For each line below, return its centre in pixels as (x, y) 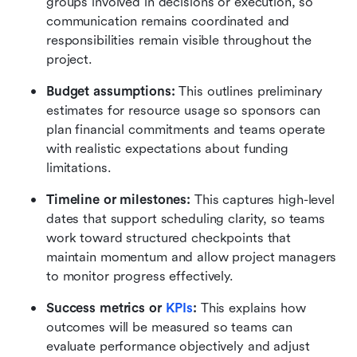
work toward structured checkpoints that (169, 237)
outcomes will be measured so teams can (170, 327)
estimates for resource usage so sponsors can (184, 110)
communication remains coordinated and (168, 21)
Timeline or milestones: (119, 199)
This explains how (251, 308)
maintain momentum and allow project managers (192, 257)
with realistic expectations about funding (167, 148)
